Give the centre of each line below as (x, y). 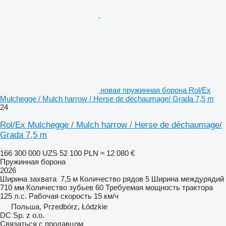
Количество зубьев (60, 187)
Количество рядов (111, 179)
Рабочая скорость (60, 196)
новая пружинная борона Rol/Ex (156, 90)
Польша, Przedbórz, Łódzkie (59, 206)
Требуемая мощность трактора (159, 187)
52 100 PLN (79, 153)
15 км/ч (106, 196)
